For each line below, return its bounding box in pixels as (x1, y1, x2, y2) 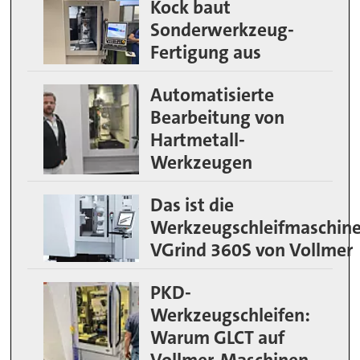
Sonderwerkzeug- (149, 17, 294, 43)
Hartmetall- (149, 127, 245, 153)
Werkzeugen (149, 149, 252, 175)
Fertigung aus (149, 39, 261, 65)
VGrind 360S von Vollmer (149, 237, 353, 263)
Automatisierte (149, 82, 274, 108)
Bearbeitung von (149, 104, 284, 130)
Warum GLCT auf (149, 325, 284, 350)
